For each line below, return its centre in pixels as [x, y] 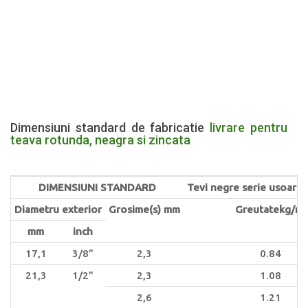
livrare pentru [249, 127]
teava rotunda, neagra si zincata [100, 140]
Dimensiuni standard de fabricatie [110, 127]
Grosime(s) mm [144, 209]
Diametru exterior [58, 209]
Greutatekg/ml [271, 209]
